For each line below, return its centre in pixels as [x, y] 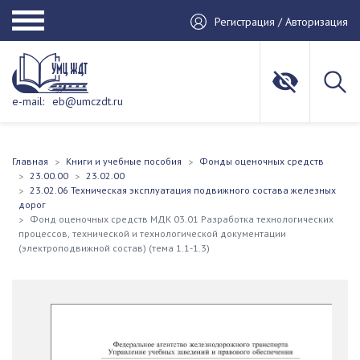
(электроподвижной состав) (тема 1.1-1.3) [114, 248]
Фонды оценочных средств [262, 161]
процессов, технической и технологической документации [152, 233]
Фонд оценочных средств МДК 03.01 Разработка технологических [182, 219]
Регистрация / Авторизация [281, 21]
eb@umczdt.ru [88, 101]
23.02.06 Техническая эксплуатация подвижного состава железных [183, 190]
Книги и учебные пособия [124, 161]
